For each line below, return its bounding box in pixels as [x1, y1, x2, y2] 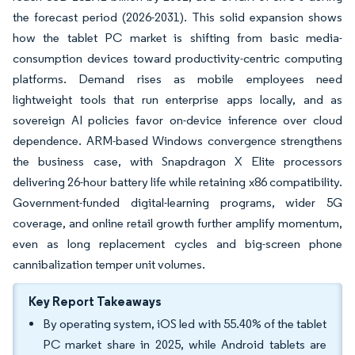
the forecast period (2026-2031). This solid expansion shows [13, 10, 342, 25]
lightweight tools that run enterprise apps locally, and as [13, 92, 342, 107]
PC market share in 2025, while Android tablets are [43, 337, 326, 352]
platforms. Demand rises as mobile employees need [13, 71, 342, 86]
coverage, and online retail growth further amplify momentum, [13, 216, 342, 231]
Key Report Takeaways [29, 293, 162, 309]
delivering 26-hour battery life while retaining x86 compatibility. [13, 174, 342, 189]
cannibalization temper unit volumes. [13, 257, 205, 272]
